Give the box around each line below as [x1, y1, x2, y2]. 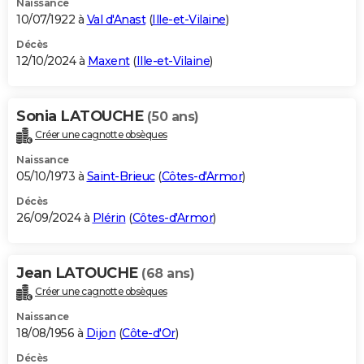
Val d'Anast [86, 11, 145, 27]
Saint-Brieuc [86, 168, 155, 184]
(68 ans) [141, 265, 194, 281]
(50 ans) [146, 108, 199, 124]
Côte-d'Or [122, 325, 175, 340]
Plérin [92, 210, 126, 225]
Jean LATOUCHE [16, 263, 141, 282]
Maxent [87, 53, 130, 68]
